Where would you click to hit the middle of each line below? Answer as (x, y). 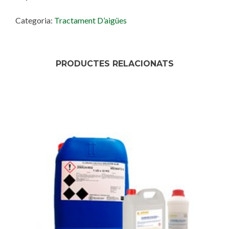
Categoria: (35, 20)
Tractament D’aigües (90, 20)
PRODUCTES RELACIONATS (114, 64)
